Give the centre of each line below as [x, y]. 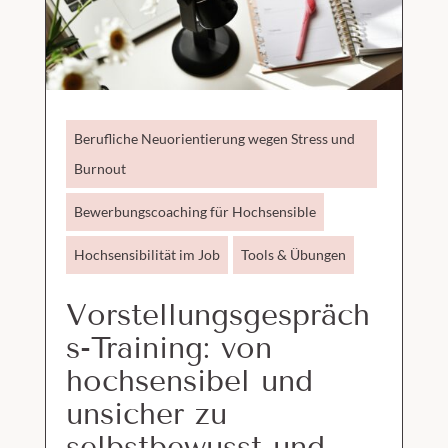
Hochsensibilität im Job [146, 255]
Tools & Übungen [293, 255]
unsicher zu [146, 414]
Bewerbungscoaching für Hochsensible [194, 212]
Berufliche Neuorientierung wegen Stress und [214, 139]
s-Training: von [168, 348]
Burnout [99, 169]
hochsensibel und [189, 381]
